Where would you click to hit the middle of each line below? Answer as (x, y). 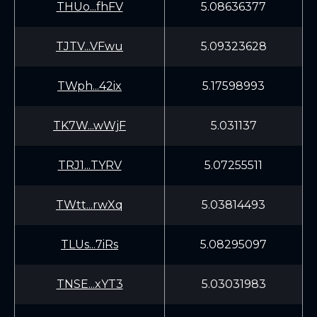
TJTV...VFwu (90, 46)
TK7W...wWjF (90, 126)
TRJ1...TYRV (90, 165)
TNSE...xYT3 (90, 284)
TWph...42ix (90, 86)
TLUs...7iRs (90, 244)
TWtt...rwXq (90, 205)
